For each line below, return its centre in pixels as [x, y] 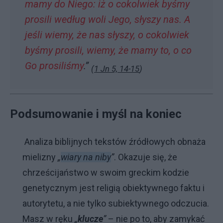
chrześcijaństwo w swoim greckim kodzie [106, 172]
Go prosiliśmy [54, 65]
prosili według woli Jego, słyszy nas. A [108, 19]
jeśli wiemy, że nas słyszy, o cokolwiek [107, 35]
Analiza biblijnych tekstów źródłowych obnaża [114, 141]
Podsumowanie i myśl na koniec [96, 114]
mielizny [40, 157]
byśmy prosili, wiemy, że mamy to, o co [108, 50]
